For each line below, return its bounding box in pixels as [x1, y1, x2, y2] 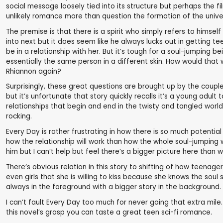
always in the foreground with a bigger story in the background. [6, 182, 221, 192]
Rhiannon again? [6, 66, 61, 76]
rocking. [6, 111, 32, 121]
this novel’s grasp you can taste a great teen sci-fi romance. [6, 208, 212, 218]
